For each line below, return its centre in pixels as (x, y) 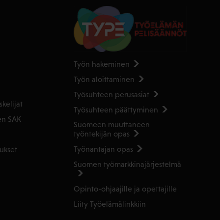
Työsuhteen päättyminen (116, 110)
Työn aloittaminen (104, 79)
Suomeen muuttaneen (111, 125)
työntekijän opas (101, 134)
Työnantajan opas (103, 149)
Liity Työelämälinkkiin (110, 204)
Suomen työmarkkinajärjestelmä (127, 165)
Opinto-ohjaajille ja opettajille (125, 189)
